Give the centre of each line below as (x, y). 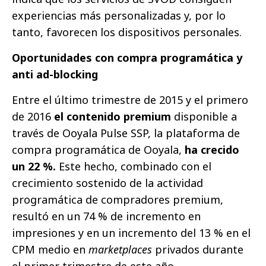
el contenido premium (113, 117)
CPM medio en (50, 250)
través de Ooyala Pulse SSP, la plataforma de (126, 133)
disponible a (204, 117)
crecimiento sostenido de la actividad (107, 183)
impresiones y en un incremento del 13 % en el (131, 233)
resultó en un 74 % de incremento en (106, 216)
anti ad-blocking (55, 75)
